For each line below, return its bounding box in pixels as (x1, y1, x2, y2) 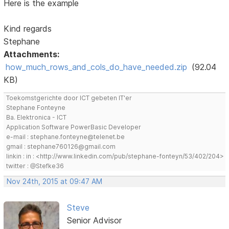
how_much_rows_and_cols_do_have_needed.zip (6, 61, 188, 72)
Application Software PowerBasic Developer (6, 123, 142, 131)
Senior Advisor (66, 215, 122, 225)
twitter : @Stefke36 (6, 162, 64, 170)
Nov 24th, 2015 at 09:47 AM (7, 177, 103, 186)
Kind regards (4, 23, 52, 34)
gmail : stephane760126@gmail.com (6, 142, 116, 150)
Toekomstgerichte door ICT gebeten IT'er (6, 94, 132, 102)
